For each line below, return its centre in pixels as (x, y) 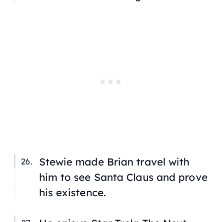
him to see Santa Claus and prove (123, 177)
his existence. (72, 192)
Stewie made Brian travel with (114, 161)
